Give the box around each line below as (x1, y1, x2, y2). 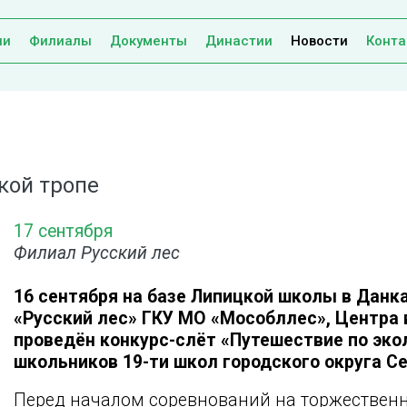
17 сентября (14, 221, 113, 243)
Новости (291, 33, 348, 49)
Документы (110, 33, 187, 49)
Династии (205, 33, 273, 49)
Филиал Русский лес (14, 243, 180, 264)
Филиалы (29, 33, 92, 49)
